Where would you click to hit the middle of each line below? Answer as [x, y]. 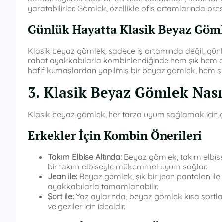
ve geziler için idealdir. [86, 206]
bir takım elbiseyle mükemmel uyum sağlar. [127, 167]
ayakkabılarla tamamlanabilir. [103, 187]
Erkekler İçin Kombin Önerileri [115, 136]
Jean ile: [62, 177]
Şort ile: [61, 196]
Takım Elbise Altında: [85, 157]
